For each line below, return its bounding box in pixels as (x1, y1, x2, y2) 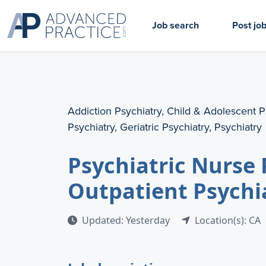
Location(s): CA (195, 214, 261, 227)
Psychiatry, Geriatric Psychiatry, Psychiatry (68, 119, 262, 134)
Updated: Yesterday (82, 214, 172, 227)
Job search (152, 18, 199, 32)
